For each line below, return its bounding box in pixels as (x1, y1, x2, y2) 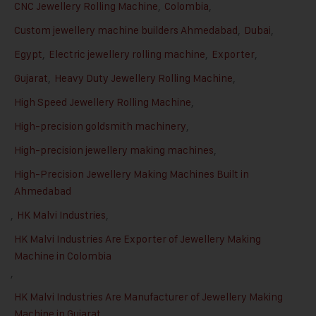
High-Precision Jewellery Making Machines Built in (14, 167, 249, 181)
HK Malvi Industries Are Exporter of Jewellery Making (14, 232, 261, 246)
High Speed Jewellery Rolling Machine (14, 95, 191, 109)
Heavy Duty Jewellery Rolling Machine (54, 71, 233, 85)
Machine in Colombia (14, 249, 111, 263)
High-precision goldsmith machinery (14, 119, 186, 133)
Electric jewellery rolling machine (49, 47, 205, 61)
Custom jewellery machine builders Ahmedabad (14, 23, 238, 37)
